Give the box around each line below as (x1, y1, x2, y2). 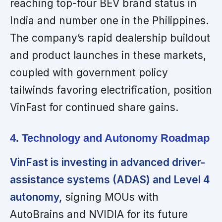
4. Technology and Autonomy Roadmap (10, 131, 210, 144)
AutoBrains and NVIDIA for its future (10, 208, 188, 221)
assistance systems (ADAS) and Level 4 (10, 173, 210, 186)
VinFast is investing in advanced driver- (10, 156, 205, 168)
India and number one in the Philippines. (10, 14, 209, 27)
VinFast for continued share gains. (10, 101, 178, 113)
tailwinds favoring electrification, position (10, 83, 212, 96)
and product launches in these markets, (10, 49, 206, 61)
